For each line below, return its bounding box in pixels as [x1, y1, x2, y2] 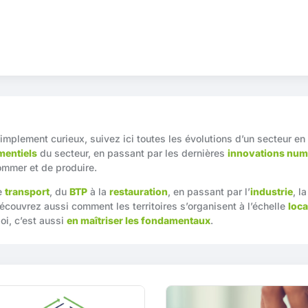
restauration [109, 185, 168, 197]
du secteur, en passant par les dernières [37, 146, 228, 159]
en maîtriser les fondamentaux [67, 214, 210, 226]
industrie [250, 185, 293, 197]
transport [5, 185, 49, 197]
